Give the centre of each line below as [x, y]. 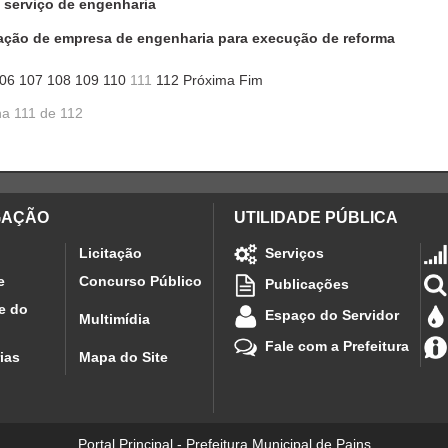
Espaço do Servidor [332, 314]
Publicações [307, 283]
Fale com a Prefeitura [337, 345]
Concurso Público [140, 280]
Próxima [208, 79]
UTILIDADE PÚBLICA [316, 217]
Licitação [110, 252]
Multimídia [114, 318]
